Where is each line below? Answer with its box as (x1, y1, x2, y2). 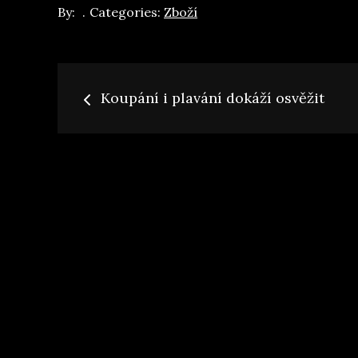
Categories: (89, 4, 164, 20)
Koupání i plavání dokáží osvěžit (101, 89, 324, 107)
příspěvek (57, 150, 218, 197)
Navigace (57, 61, 217, 108)
